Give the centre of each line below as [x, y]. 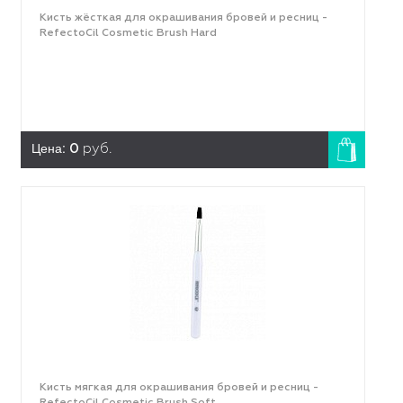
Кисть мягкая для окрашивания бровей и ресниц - [179, 388]
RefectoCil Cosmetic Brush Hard [128, 33]
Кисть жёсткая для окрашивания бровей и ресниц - [183, 18]
